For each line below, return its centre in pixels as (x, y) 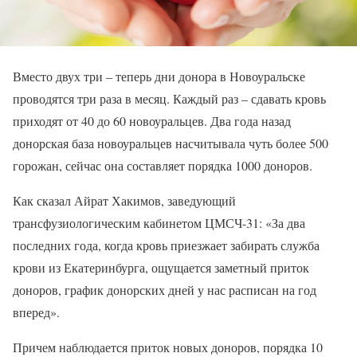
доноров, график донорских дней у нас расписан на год (165, 290)
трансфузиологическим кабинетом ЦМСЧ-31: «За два (159, 223)
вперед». (36, 312)
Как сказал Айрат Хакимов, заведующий (124, 200)
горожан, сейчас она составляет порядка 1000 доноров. (163, 165)
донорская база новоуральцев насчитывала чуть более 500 (171, 143)
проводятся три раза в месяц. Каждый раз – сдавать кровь (169, 98)
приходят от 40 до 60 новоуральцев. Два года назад (152, 121)
